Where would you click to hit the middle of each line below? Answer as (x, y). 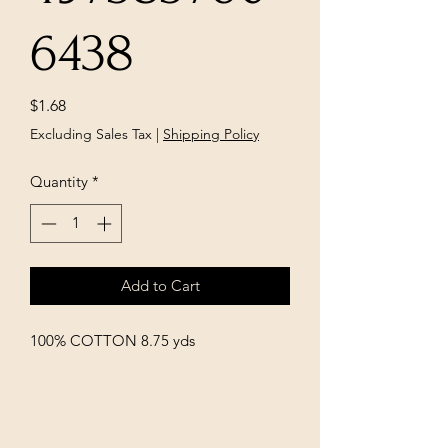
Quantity (59, 181)
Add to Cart (160, 285)
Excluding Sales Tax (91, 134)
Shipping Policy (211, 134)
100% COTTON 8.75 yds (112, 340)
